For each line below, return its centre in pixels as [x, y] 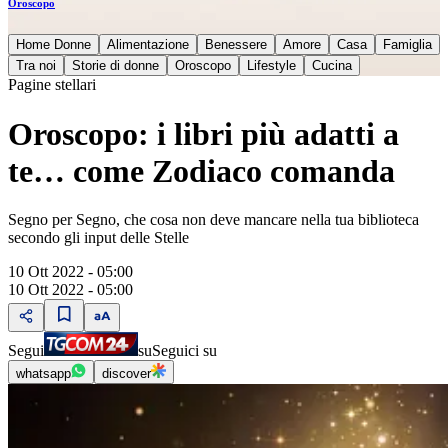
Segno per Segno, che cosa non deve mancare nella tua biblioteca [213, 219]
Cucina [332, 66]
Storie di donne [115, 66]
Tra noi [36, 66]
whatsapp [43, 373]
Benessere [236, 45]
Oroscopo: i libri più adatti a [203, 133]
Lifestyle [271, 66]
